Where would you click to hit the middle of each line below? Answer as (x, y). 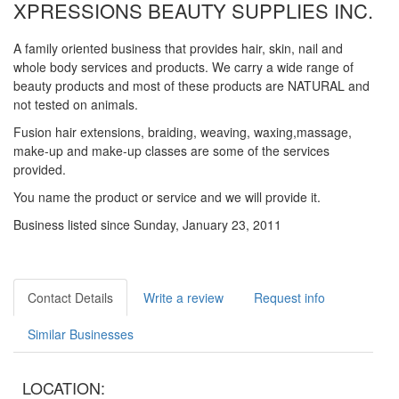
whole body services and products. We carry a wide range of (183, 67)
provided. (40, 169)
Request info (289, 297)
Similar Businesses (81, 334)
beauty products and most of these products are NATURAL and (191, 85)
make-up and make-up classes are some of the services (171, 151)
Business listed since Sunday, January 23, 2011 (147, 224)
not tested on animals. (76, 104)
